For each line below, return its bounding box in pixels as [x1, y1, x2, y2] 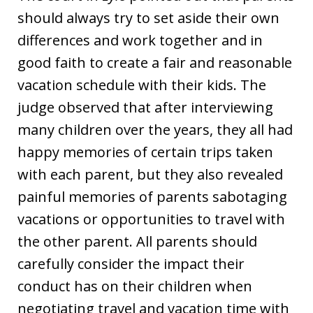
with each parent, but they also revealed [17, 165, 283, 184]
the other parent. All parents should [17, 232, 257, 252]
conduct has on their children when [17, 277, 252, 296]
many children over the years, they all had [17, 120, 293, 140]
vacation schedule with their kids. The [17, 75, 266, 95]
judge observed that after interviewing [17, 98, 273, 117]
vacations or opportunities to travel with [17, 210, 285, 229]
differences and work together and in [17, 31, 263, 50]
